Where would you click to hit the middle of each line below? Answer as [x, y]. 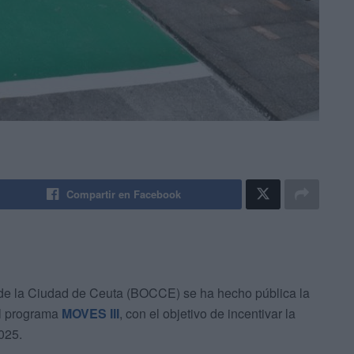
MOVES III [90, 314]
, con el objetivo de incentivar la [207, 314]
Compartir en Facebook [124, 194]
